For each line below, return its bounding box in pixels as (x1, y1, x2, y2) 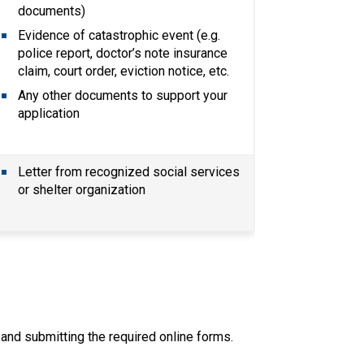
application (18, 105, 80, 121)
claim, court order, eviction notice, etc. (18, 63, 230, 79)
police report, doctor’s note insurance (18, 45, 228, 61)
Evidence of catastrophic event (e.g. (18, 27, 221, 43)
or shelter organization (18, 181, 146, 197)
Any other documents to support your (18, 87, 228, 103)
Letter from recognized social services (18, 163, 240, 180)
